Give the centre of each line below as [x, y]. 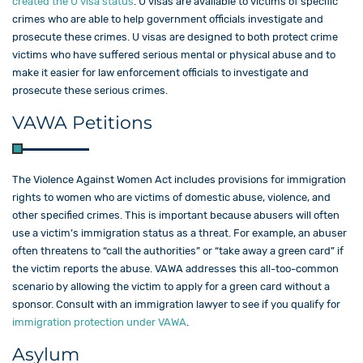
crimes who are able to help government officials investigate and [168, 19]
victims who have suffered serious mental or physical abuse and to [174, 54]
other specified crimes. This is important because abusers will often [176, 215]
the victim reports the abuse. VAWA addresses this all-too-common [175, 268]
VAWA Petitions [82, 122]
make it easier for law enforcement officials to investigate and [160, 72]
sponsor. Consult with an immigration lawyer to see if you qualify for [176, 304]
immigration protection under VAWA [99, 322]
